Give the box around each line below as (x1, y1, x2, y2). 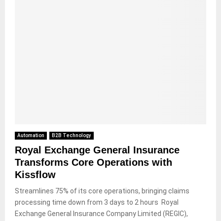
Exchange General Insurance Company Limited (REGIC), (15, 210, 188, 218)
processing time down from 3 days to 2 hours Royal (15, 198, 179, 207)
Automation (17, 133, 44, 139)
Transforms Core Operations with (15, 157, 172, 168)
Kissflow (15, 169, 62, 181)
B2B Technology (52, 133, 91, 139)
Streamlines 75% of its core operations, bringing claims (15, 187, 189, 195)
